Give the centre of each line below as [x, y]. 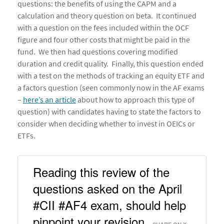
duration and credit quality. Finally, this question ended [110, 64]
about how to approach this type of [135, 100]
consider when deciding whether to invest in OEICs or [106, 124]
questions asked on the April [107, 188]
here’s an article [49, 100]
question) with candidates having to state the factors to [109, 112]
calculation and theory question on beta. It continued [107, 16]
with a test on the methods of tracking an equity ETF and [111, 76]
